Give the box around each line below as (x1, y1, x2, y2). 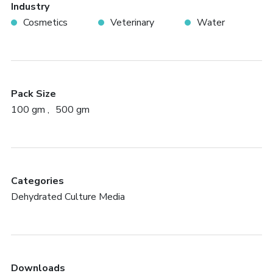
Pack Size (10, 87, 56, 101)
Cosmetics (23, 16, 68, 29)
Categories (10, 174, 64, 188)
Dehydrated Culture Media (10, 190, 125, 204)
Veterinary (110, 16, 154, 29)
